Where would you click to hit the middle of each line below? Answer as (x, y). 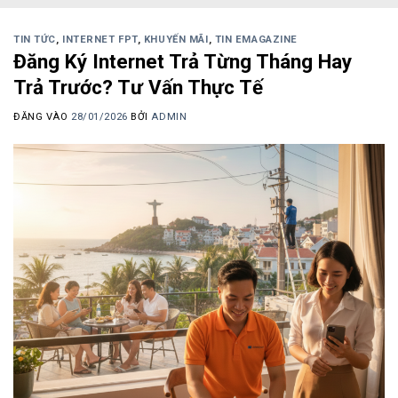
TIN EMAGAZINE (256, 39)
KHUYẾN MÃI (176, 39)
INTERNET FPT (100, 39)
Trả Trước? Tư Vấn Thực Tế (138, 88)
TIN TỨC (35, 39)
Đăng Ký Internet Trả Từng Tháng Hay (183, 62)
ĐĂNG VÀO (43, 116)
